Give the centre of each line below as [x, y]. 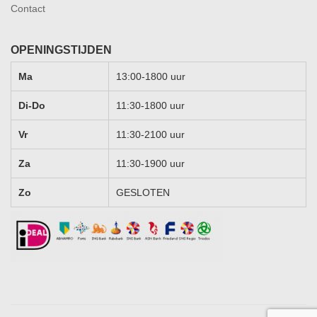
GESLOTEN [143, 192]
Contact [28, 8]
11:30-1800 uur [150, 105]
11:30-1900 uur [150, 163]
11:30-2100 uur [150, 134]
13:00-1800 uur [151, 76]
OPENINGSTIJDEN [61, 50]
